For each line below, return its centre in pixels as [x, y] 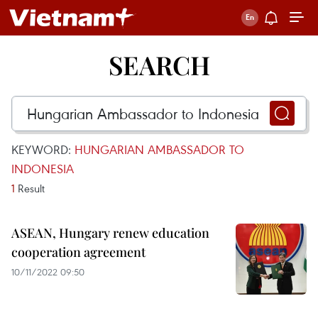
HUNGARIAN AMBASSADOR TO [159, 149]
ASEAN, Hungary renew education [110, 233]
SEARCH [159, 65]
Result [30, 188]
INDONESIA [43, 169]
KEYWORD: [43, 149]
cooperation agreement [78, 252]
